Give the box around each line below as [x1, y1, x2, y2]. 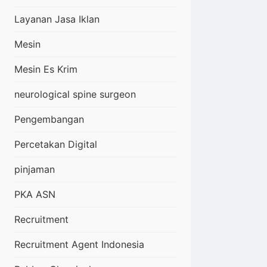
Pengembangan [14, 113, 84, 126]
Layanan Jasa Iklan [14, 13, 100, 26]
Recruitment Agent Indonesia [14, 238, 144, 251]
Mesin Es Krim [14, 63, 77, 76]
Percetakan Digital [14, 138, 97, 151]
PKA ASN [14, 188, 55, 201]
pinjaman [14, 163, 55, 176]
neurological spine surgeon [14, 88, 136, 101]
